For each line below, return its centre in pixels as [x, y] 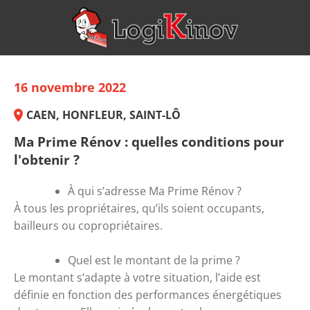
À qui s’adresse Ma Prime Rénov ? [156, 191]
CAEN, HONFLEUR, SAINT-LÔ [103, 115]
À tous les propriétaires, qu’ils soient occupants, [139, 208]
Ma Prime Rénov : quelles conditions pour [149, 141]
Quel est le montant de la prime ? [155, 260]
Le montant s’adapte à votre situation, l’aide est [137, 277]
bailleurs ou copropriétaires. [88, 225]
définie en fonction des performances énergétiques [148, 294]
